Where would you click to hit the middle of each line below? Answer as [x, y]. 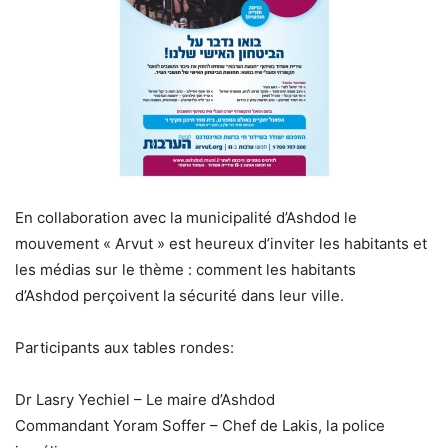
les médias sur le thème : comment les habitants [185, 269]
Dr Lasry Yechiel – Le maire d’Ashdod [145, 399]
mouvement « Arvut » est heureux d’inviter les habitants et [221, 243]
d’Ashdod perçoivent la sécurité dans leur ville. [179, 295]
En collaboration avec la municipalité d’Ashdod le [186, 217]
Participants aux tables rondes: [124, 347]
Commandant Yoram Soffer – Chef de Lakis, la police [200, 425]
